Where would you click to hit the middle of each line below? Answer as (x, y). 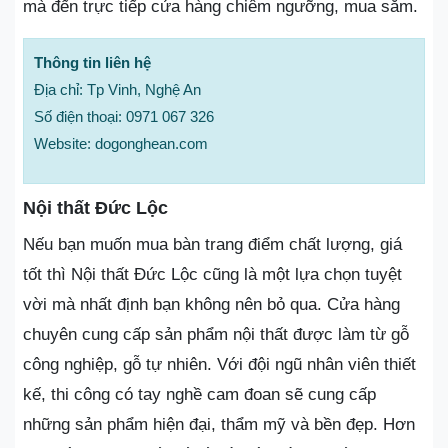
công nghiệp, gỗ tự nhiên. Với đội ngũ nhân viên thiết (219, 364)
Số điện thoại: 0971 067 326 (124, 116)
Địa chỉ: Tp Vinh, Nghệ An (117, 89)
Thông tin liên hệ (92, 62)
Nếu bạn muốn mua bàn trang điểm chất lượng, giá (212, 244)
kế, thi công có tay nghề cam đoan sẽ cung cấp (199, 394)
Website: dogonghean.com (121, 143)
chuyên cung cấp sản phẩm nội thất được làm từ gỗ (216, 334)
